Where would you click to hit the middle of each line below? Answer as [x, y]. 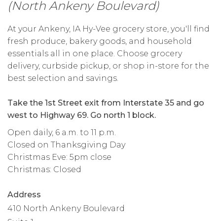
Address [24, 195]
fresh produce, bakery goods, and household [100, 41]
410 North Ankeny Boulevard [66, 209]
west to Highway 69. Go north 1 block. [82, 115]
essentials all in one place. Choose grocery [95, 54]
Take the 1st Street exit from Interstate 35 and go [106, 103]
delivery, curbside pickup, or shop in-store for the [108, 66]
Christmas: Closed [44, 170]
